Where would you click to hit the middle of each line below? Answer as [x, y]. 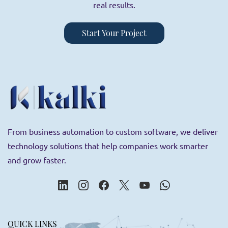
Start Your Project [114, 33]
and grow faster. [37, 160]
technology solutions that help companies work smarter [108, 146]
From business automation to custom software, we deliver [113, 132]
